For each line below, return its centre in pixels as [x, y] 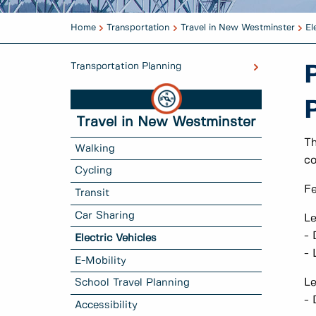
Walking [95, 148]
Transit [92, 194]
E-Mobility [101, 261]
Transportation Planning [126, 67]
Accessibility [107, 306]
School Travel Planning [133, 283]
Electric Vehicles [116, 238]
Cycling [94, 171]
